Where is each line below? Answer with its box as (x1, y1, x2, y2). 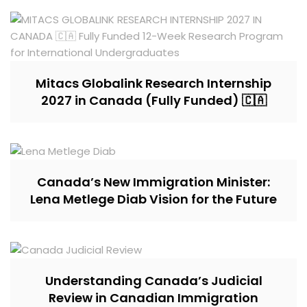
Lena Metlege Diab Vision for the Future (30, 190, 277, 208)
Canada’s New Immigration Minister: (37, 173, 270, 191)
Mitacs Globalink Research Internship (36, 74, 271, 92)
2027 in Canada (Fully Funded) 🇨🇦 (40, 91, 267, 109)
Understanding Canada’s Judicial (45, 271, 262, 289)
